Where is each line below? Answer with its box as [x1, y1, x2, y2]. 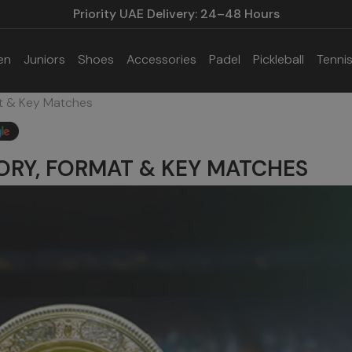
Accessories [126, 51, 196, 68]
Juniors [24, 51, 65, 68]
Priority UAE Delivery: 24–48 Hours [72, 5, 280, 22]
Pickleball [253, 51, 304, 68]
